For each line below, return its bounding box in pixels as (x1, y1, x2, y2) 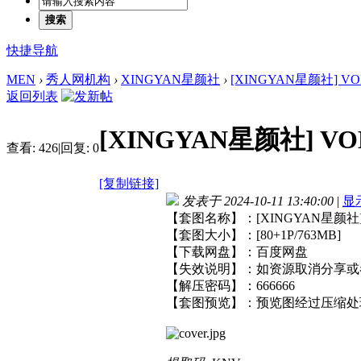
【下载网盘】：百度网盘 (166, 244, 308, 259)
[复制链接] (99, 176, 159, 190)
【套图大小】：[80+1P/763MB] (166, 227, 341, 242)
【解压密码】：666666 (166, 278, 295, 293)
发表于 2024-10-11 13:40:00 (182, 193, 334, 208)
